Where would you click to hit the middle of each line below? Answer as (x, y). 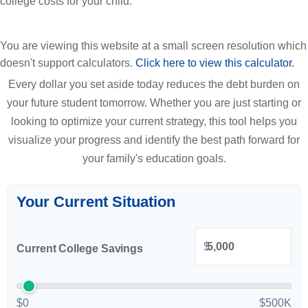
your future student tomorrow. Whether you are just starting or (154, 103)
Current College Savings (80, 248)
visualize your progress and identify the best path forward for (154, 140)
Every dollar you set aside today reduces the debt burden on (154, 84)
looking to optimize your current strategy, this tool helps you (154, 121)
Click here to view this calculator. (215, 63)
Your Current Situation (96, 202)
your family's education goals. (154, 158)
